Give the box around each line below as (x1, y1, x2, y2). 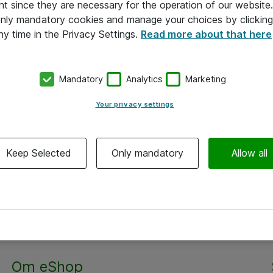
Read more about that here (140, 28, 272, 41)
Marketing (185, 74, 227, 85)
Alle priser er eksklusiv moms (82, 214, 191, 224)
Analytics (126, 74, 163, 85)
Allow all (232, 146, 268, 159)
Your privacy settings (95, 99, 174, 108)
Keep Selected (6, 146, 71, 159)
